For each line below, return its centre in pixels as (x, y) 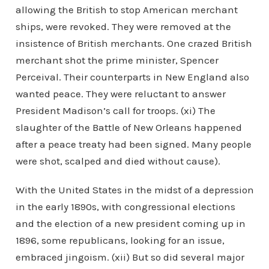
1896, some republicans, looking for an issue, (120, 240)
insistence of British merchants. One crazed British (134, 43)
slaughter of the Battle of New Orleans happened (128, 127)
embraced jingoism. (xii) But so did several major (130, 257)
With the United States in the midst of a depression (134, 190)
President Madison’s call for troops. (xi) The (115, 110)
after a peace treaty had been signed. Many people (133, 144)
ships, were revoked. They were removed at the (123, 26)
